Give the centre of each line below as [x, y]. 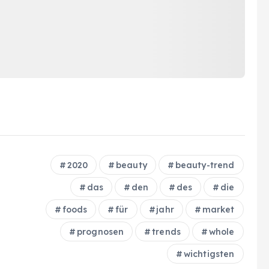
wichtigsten [209, 254]
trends [167, 231]
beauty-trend [205, 165]
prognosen [100, 231]
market [218, 209]
